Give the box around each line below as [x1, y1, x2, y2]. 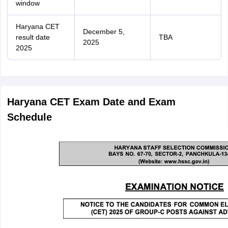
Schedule [7, 111, 52, 123]
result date [15, 33, 50, 41]
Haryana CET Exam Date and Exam [7, 96, 176, 107]
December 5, [82, 27, 125, 36]
